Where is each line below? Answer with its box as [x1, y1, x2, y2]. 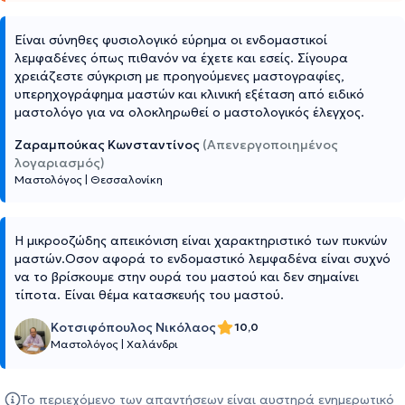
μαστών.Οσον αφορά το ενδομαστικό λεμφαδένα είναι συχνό [14, 250, 391, 268]
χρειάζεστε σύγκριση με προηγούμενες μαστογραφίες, [14, 68, 344, 85]
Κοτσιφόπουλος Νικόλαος [51, 319, 216, 336]
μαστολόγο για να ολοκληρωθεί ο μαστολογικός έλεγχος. [14, 104, 364, 121]
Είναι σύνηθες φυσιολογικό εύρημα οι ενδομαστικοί [14, 32, 327, 49]
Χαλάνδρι [127, 337, 178, 352]
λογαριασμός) [14, 155, 105, 172]
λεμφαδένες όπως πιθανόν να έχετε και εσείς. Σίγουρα [14, 50, 348, 67]
